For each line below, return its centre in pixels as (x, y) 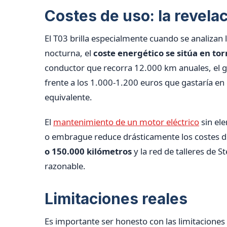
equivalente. (68, 97)
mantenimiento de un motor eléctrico (126, 122)
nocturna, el (69, 53)
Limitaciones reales (116, 198)
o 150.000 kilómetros (88, 151)
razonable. (65, 166)
